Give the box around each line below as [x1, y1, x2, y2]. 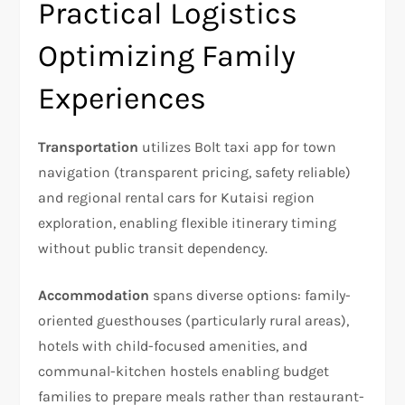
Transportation [38, 137, 139, 155]
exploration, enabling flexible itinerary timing [38, 213, 337, 231]
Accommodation [38, 286, 150, 304]
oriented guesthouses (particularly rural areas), [38, 311, 350, 329]
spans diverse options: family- [149, 286, 352, 304]
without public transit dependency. [38, 239, 268, 257]
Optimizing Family [38, 37, 297, 74]
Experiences [38, 80, 207, 117]
